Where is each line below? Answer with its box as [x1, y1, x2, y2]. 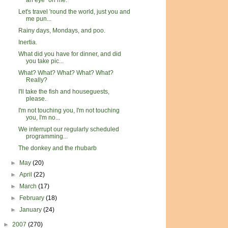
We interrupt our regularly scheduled [18, 126, 119, 133]
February [19, 194, 46, 202]
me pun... [25, 15, 51, 22]
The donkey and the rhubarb [18, 145, 97, 152]
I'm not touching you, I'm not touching [18, 107, 120, 114]
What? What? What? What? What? [18, 69, 113, 76]
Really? [25, 76, 47, 83]
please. [25, 95, 46, 102]
